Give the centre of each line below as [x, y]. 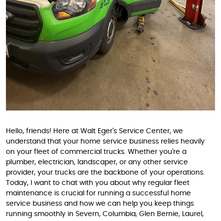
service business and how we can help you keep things [100, 204]
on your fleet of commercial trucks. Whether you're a [96, 152]
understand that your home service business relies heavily [105, 142]
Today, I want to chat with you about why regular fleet [98, 183]
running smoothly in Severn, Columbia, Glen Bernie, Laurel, [105, 214]
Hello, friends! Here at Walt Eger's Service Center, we [94, 131]
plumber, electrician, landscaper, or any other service [97, 163]
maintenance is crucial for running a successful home [98, 194]
